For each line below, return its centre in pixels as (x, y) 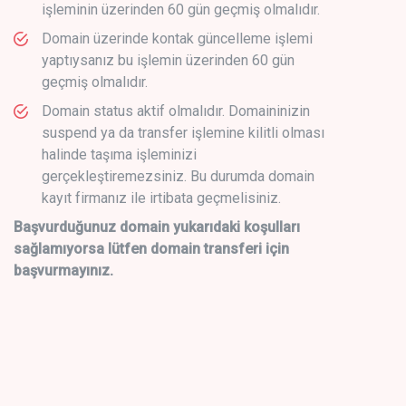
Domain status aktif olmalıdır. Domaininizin (176, 111)
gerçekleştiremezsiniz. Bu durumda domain (178, 176)
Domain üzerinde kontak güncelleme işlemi (177, 38)
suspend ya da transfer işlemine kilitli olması (183, 132)
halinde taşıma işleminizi (119, 154)
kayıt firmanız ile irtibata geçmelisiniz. (161, 198)
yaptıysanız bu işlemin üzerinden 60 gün (168, 60)
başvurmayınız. (63, 270)
